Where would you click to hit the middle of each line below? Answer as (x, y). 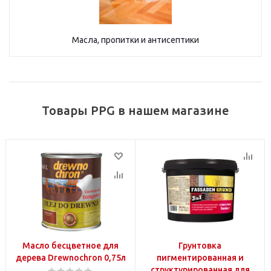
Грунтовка (200, 246)
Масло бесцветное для (70, 246)
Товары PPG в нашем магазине (135, 110)
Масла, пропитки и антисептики (135, 40)
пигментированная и (200, 258)
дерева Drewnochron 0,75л (70, 258)
